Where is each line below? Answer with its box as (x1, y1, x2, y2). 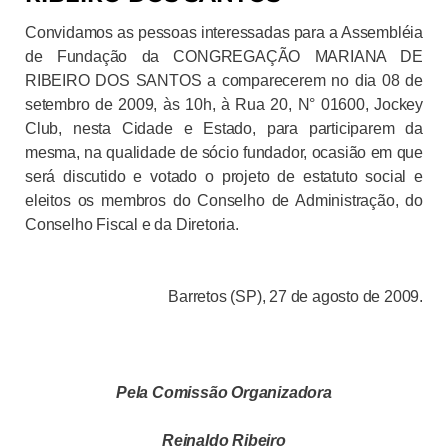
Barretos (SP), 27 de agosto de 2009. (168, 287, 423, 305)
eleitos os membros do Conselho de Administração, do (25, 191, 423, 209)
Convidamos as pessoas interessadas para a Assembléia (25, 23, 423, 41)
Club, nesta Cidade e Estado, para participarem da (25, 119, 423, 137)
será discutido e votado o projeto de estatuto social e (25, 167, 423, 185)
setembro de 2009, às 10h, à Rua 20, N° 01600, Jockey (25, 95, 423, 113)
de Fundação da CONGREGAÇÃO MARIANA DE (25, 47, 423, 65)
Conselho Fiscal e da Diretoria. (25, 215, 239, 233)
